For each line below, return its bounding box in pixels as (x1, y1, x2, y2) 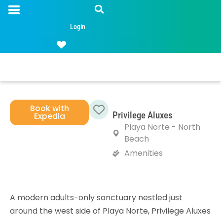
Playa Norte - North (124, 121, 200, 133)
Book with (30, 103, 69, 114)
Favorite (88, 118, 136, 134)
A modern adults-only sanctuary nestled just (10, 192, 183, 203)
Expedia (34, 110, 65, 122)
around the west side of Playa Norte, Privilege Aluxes (10, 205, 211, 217)
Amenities (124, 147, 163, 159)
